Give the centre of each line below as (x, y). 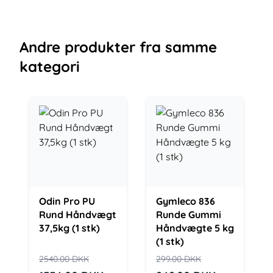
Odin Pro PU (67, 201)
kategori (50, 66)
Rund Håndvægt (78, 214)
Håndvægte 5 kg (195, 228)
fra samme (178, 47)
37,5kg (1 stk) (69, 228)
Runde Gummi (189, 214)
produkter (98, 47)
